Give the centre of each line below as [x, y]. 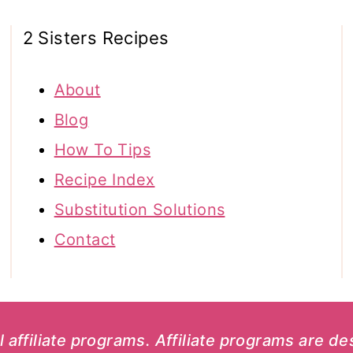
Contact [85, 240]
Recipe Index [104, 180]
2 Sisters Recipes [96, 38]
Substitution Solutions [139, 210]
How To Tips [102, 150]
